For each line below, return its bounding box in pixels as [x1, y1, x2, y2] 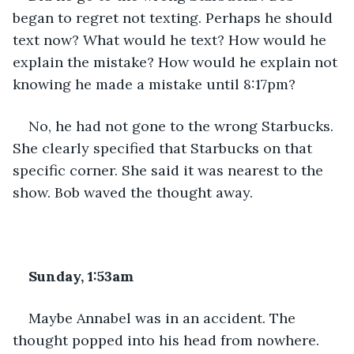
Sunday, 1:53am [28, 266, 134, 285]
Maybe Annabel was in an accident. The [28, 308, 299, 327]
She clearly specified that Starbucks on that [13, 138, 316, 157]
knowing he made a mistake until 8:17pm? [13, 74, 296, 93]
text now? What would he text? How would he [13, 30, 330, 49]
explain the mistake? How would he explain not [13, 52, 341, 71]
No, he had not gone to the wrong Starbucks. [28, 116, 337, 135]
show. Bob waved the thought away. [13, 183, 253, 201]
